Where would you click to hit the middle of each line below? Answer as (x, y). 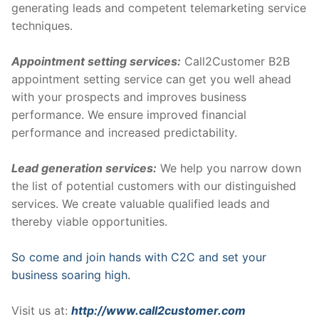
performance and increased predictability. (124, 133)
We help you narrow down (229, 168)
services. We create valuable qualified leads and (141, 204)
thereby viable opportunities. (89, 222)
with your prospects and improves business (129, 97)
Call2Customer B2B (235, 62)
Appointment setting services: (96, 62)
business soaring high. (71, 275)
